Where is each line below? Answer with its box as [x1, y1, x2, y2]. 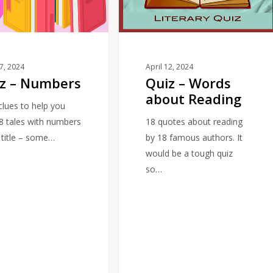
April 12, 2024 [146, 61, 194, 72]
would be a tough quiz [146, 147, 233, 159]
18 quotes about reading [146, 115, 243, 127]
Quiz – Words [146, 73, 232, 92]
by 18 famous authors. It [146, 131, 243, 143]
